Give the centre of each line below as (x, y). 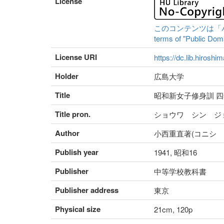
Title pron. (73, 114)
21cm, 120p (173, 209)
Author (67, 133)
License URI (76, 57)
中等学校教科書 (180, 171)
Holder (67, 76)
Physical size (78, 209)
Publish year (77, 152)
